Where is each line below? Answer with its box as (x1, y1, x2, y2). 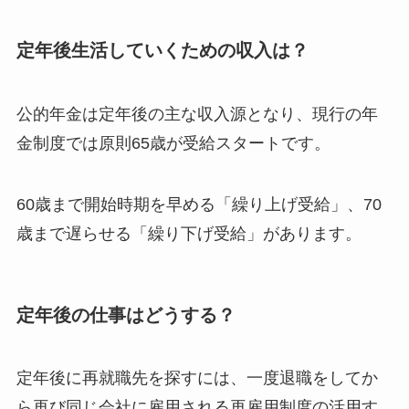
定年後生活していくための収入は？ (16, 40, 309, 61)
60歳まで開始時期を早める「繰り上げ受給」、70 (16, 195, 382, 215)
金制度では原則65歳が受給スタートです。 (16, 133, 330, 152)
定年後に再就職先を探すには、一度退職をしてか (16, 369, 378, 388)
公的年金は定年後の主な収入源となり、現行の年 (16, 104, 378, 123)
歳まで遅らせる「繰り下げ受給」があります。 (16, 225, 362, 244)
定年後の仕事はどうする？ (16, 304, 236, 325)
